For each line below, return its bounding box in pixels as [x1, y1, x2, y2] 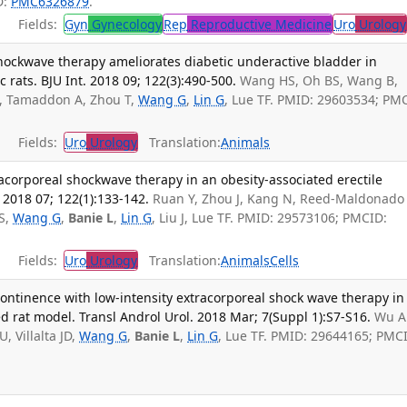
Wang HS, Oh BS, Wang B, [240, 72, 399, 90]
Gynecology [88, 15, 163, 34]
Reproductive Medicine [187, 15, 333, 34]
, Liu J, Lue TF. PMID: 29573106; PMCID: [152, 209, 388, 227]
